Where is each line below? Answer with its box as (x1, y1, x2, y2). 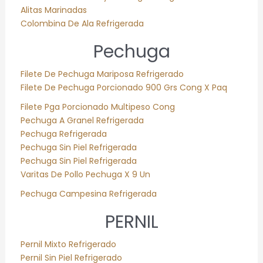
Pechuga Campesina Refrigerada (20, 188, 157, 200)
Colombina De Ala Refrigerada (20, 18, 144, 30)
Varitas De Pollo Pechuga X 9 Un (20, 168, 150, 181)
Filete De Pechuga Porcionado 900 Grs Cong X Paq (20, 82, 227, 94)
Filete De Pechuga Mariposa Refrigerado (20, 68, 184, 80)
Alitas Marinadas (20, 4, 87, 16)
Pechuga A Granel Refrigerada (20, 114, 144, 127)
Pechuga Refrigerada (20, 128, 107, 140)
